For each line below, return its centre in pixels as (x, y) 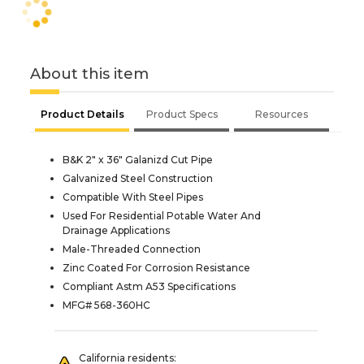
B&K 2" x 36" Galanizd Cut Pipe (138, 159)
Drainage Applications (116, 230)
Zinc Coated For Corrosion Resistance (156, 267)
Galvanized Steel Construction (138, 178)
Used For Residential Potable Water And (162, 215)
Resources (282, 114)
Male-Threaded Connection (132, 249)
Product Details (82, 114)
